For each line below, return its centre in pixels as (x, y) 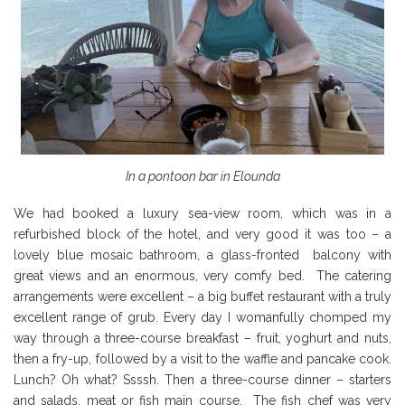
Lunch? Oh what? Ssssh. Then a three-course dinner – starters (202, 380)
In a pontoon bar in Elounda (202, 176)
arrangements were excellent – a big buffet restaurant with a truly (202, 297)
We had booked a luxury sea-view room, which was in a (202, 214)
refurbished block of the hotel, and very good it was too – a (202, 235)
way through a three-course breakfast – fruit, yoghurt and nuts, (202, 339)
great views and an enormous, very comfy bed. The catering (202, 276)
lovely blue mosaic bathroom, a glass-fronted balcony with (202, 255)
